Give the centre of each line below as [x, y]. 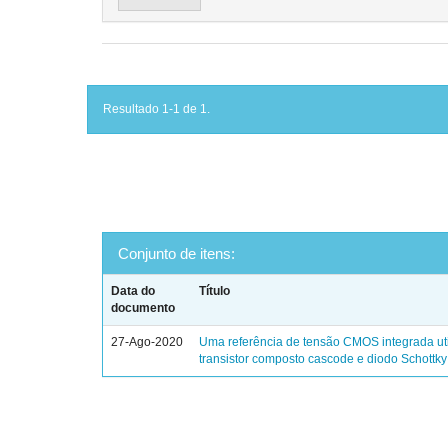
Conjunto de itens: [176, 253]
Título [215, 291]
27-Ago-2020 [147, 342]
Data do [133, 291]
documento [143, 308]
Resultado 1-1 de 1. [156, 109]
